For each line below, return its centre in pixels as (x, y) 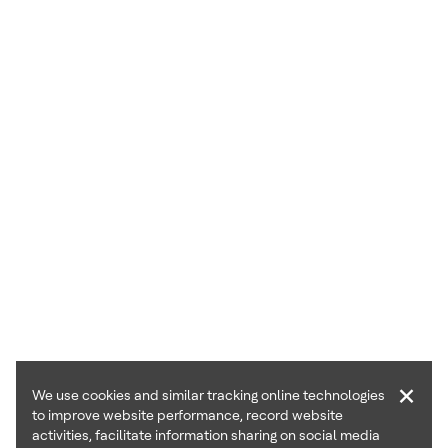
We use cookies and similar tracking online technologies (208, 395)
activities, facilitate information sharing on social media (206, 435)
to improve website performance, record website (187, 415)
